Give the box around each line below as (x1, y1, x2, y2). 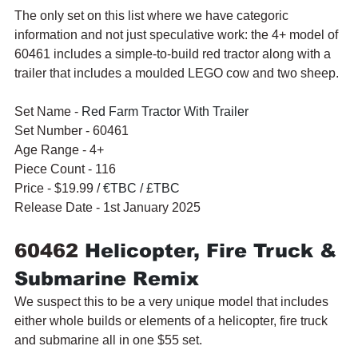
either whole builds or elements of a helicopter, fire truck (14, 313, 331, 328)
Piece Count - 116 (14, 161, 116, 176)
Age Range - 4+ (14, 142, 104, 157)
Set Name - (14, 104, 82, 118)
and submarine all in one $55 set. (14, 332, 202, 347)
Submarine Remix (14, 267, 199, 289)
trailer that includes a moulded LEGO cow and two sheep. (14, 66, 339, 80)
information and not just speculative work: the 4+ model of (14, 27, 341, 42)
